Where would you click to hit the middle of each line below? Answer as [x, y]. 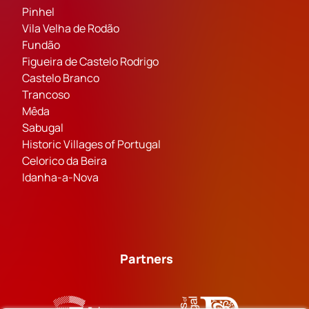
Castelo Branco [61, 78]
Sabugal [43, 128]
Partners [146, 259]
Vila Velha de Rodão [71, 29]
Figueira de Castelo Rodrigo [90, 62]
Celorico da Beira [64, 161]
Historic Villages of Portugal [91, 144]
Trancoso [46, 95]
